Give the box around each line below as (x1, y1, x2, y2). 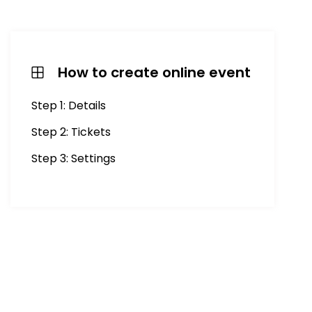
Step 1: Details (31, 97, 106, 114)
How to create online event (57, 63, 251, 82)
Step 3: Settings (31, 150, 116, 166)
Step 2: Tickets (31, 124, 111, 140)
